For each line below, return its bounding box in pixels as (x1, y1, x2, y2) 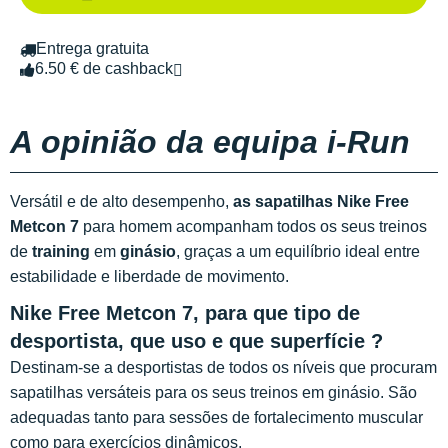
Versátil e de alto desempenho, (10, 193, 233, 211)
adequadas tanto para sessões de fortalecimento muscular (10, 409, 423, 427)
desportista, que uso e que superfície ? (10, 330, 383, 353)
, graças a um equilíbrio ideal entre (176, 243, 420, 261)
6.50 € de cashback (35, 60, 173, 78)
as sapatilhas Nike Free (233, 193, 409, 211)
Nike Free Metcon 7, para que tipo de (10, 302, 360, 325)
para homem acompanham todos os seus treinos (79, 218, 427, 236)
